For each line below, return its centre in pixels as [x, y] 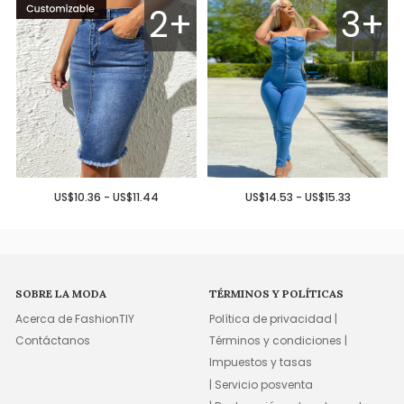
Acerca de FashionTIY [75, 318]
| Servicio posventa [262, 384]
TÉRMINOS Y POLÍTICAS [277, 294]
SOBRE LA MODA [61, 294]
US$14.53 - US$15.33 [298, 197]
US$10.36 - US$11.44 [106, 197]
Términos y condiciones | [279, 340]
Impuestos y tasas [261, 363]
